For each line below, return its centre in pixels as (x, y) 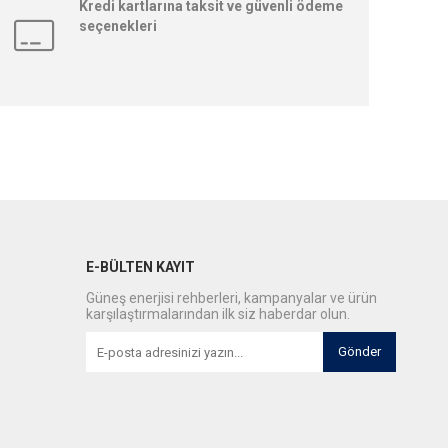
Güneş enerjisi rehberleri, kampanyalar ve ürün (231, 298)
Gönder (359, 352)
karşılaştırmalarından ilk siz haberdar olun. (218, 314)
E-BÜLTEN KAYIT (140, 267)
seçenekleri (118, 26)
